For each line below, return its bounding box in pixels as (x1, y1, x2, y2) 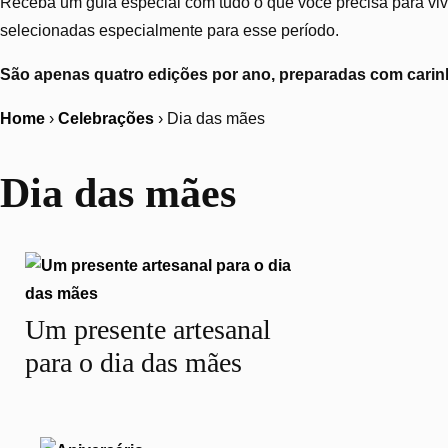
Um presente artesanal (25, 314, 271, 346)
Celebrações (58, 109, 154, 127)
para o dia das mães (25, 347, 242, 379)
